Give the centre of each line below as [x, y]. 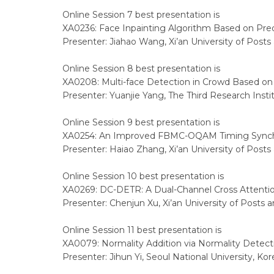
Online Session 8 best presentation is [141, 68]
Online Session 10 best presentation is [143, 176]
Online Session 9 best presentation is [141, 122]
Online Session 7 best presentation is [141, 15]
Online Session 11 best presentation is [142, 230]
